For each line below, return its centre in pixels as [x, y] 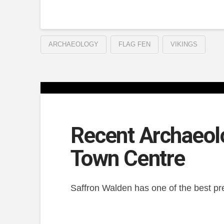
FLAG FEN [134, 44]
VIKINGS [184, 44]
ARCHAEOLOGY [73, 44]
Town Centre [127, 158]
